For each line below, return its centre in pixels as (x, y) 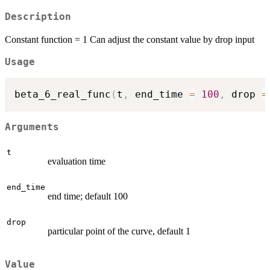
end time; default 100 (88, 196)
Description (38, 17)
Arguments (32, 127)
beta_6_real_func (63, 95)
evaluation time (77, 161)
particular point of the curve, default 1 (119, 231)
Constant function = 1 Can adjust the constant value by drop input (130, 39)
